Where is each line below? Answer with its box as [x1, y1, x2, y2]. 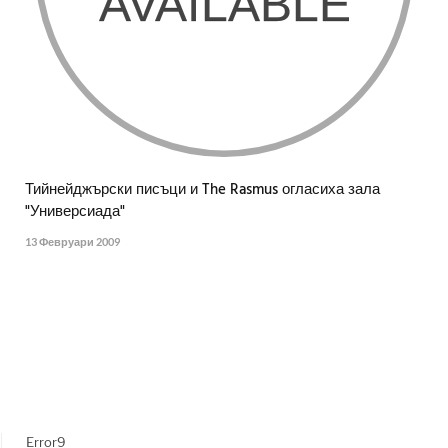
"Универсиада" [25, 200, 125, 225]
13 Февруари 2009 [25, 235, 120, 249]
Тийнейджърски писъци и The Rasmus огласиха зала [25, 178, 380, 203]
